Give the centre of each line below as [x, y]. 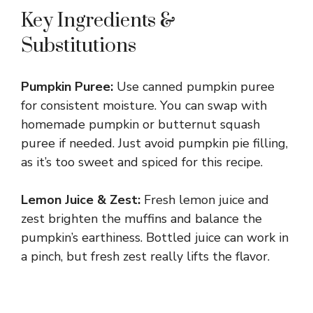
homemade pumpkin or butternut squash [140, 125]
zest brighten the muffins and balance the [141, 219]
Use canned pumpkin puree [194, 87]
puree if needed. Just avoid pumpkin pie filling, [154, 144]
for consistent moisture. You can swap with [144, 106]
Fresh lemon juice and [205, 200]
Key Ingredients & [98, 21]
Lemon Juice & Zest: [81, 200]
